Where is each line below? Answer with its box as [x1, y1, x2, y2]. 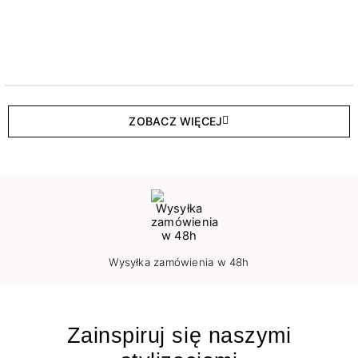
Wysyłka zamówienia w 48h [109, 255, 249, 268]
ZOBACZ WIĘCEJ [129, 113, 223, 128]
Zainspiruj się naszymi [66, 323, 292, 348]
